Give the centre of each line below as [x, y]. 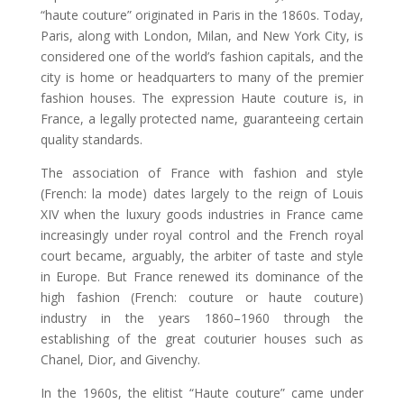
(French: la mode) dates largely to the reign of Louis [202, 193]
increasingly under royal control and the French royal [202, 234]
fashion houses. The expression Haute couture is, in [202, 97]
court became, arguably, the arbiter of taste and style [202, 255]
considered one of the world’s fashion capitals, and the [202, 56]
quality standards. [91, 139]
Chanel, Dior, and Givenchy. [120, 359]
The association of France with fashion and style [202, 172]
